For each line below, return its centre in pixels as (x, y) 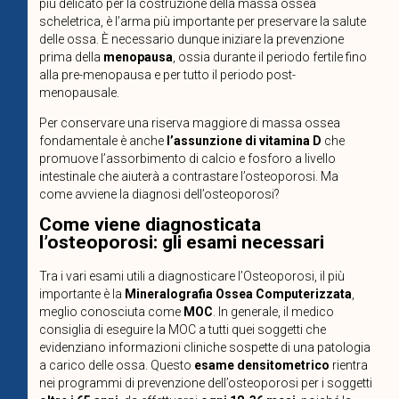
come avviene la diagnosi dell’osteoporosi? (159, 195)
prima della (71, 57)
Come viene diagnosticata (150, 225)
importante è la (81, 293)
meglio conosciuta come (111, 311)
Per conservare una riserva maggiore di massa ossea (189, 123)
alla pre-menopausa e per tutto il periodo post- (167, 75)
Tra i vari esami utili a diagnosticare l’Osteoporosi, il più (191, 276)
